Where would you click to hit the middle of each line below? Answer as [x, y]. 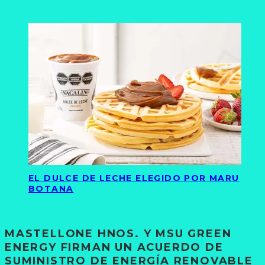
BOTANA [51, 189]
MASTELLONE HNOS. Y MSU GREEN [118, 233]
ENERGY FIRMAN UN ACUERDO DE [114, 247]
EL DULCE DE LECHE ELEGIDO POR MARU [134, 178]
